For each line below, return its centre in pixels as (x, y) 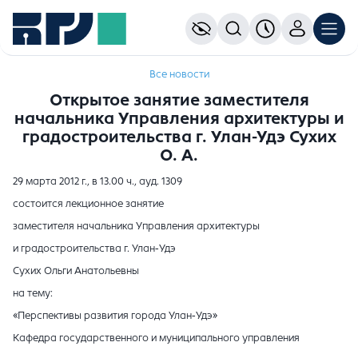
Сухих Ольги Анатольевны (76, 270)
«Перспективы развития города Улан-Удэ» (115, 315)
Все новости (179, 74)
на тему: (33, 293)
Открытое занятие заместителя (179, 101)
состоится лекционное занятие (88, 203)
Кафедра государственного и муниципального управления (156, 338)
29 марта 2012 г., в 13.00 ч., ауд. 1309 (97, 181)
